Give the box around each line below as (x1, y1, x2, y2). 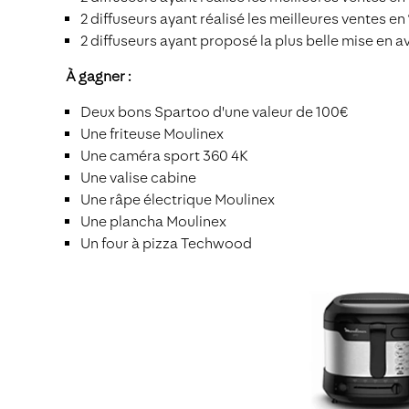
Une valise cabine (80, 169, 196, 186)
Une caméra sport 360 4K (80, 147, 248, 164)
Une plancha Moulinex (80, 213, 226, 230)
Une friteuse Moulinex (80, 125, 224, 142)
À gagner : (66, 68, 131, 85)
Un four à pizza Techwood (80, 235, 252, 252)
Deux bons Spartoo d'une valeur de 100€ (80, 103, 348, 121)
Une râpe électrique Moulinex (80, 191, 275, 208)
